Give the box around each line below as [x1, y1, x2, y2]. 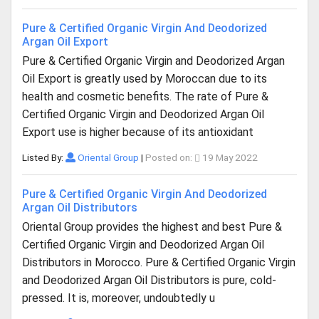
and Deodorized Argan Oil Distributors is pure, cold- [22, 273, 276, 287]
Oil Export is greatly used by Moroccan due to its [22, 72, 267, 85]
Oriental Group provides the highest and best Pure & [22, 220, 282, 234]
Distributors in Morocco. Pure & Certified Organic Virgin [22, 256, 296, 269]
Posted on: [145, 152, 194, 163]
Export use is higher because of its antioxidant [22, 125, 253, 139]
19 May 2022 [199, 152, 258, 163]
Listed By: [22, 152, 66, 163]
